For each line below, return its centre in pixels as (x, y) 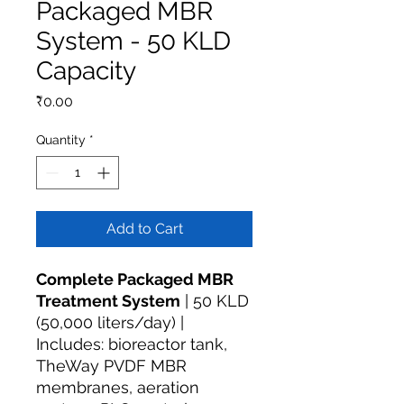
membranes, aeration (118, 387)
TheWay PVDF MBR (111, 366)
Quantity (61, 140)
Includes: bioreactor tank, (132, 344)
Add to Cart (144, 229)
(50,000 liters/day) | (110, 322)
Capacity (86, 71)
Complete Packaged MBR (135, 279)
